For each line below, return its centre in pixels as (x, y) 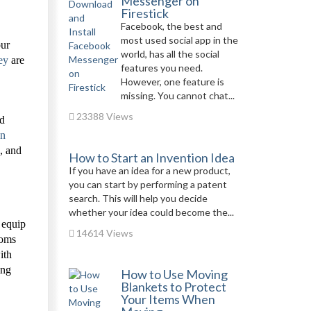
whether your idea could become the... (151, 212)
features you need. (161, 68)
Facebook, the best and (171, 26)
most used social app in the (179, 40)
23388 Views (103, 116)
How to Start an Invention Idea (151, 158)
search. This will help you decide (138, 198)
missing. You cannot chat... (177, 95)
